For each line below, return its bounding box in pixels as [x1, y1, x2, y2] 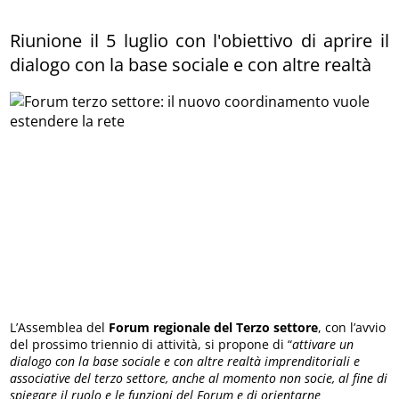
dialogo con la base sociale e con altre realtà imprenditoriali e [10, 352, 361, 370]
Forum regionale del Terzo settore [109, 318, 319, 336]
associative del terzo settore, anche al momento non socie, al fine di [10, 369, 388, 387]
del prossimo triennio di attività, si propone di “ [10, 335, 293, 353]
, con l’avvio [318, 318, 387, 336]
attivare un [292, 335, 354, 353]
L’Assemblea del [10, 318, 110, 336]
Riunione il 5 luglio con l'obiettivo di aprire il [10, 28, 389, 53]
